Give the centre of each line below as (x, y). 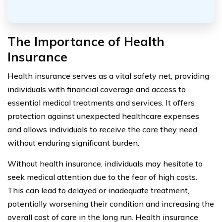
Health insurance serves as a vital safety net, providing (108, 76)
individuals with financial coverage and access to (97, 89)
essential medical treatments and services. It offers (101, 102)
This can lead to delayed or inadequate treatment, (98, 190)
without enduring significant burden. (73, 142)
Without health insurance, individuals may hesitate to (105, 163)
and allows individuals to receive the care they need (102, 129)
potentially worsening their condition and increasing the (111, 203)
